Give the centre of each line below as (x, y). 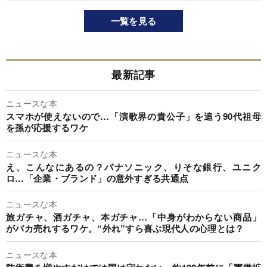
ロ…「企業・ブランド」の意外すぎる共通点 (97, 178)
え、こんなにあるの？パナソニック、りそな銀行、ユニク (133, 167)
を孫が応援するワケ (47, 128)
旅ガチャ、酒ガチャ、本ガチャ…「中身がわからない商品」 (133, 217)
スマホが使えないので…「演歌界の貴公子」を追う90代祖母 (133, 117)
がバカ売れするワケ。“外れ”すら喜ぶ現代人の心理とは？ (125, 229)
